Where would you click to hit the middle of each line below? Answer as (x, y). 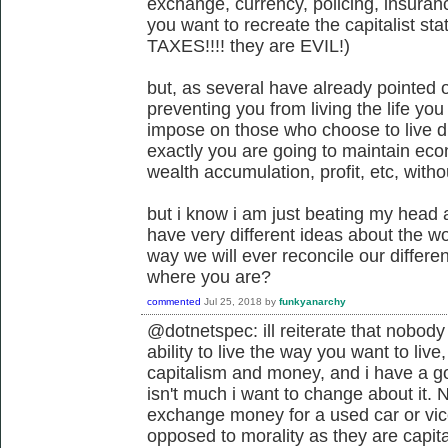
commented (174, 301)
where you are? (209, 276)
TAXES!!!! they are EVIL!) (248, 45)
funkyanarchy (312, 301)
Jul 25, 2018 (233, 301)
